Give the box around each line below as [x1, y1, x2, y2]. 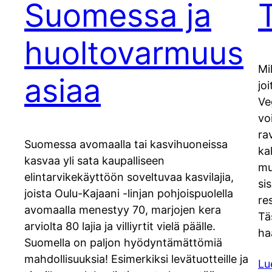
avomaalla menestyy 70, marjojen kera [24, 203, 221, 217]
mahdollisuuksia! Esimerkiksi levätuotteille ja [24, 253, 248, 266]
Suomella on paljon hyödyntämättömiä [24, 236, 222, 250]
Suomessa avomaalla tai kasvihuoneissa [24, 138, 228, 151]
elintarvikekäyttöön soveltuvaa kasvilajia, [24, 171, 234, 184]
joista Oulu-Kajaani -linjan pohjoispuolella [24, 187, 233, 200]
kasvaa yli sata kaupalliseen [24, 154, 165, 168]
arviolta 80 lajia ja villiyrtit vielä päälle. [24, 220, 216, 233]
